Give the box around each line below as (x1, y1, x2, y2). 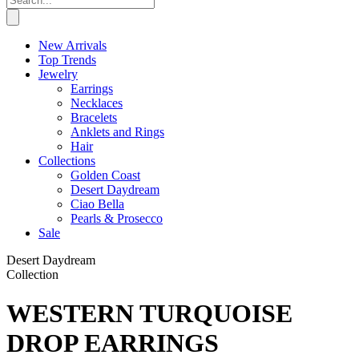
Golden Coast (71, 168, 140, 182)
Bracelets (71, 111, 117, 124)
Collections (38, 154, 95, 167)
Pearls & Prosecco (71, 212, 163, 225)
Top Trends (38, 53, 96, 67)
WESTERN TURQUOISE (6, 299, 292, 329)
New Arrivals (38, 38, 107, 52)
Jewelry (38, 67, 78, 81)
